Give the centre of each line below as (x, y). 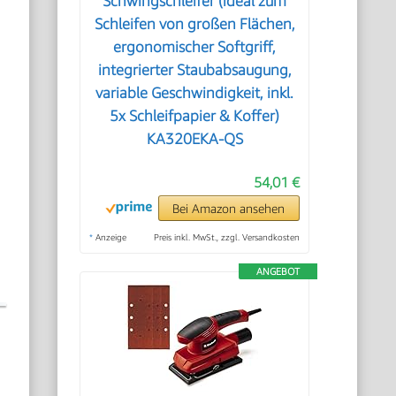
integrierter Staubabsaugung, (194, 70)
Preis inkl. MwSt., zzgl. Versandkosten (226, 237)
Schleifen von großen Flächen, (194, 24)
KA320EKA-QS (194, 139)
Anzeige (110, 237)
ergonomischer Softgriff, (195, 47)
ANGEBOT (278, 271)
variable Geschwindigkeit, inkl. (195, 93)
